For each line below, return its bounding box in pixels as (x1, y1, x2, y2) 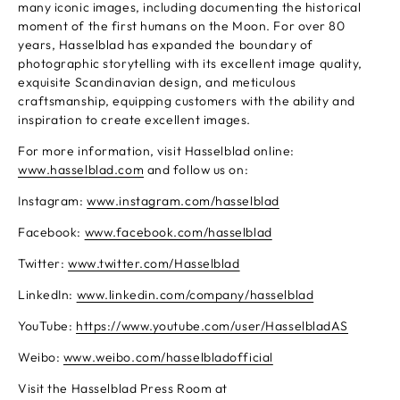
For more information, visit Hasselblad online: (18, 143, 295, 159)
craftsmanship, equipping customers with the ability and (18, 93, 355, 109)
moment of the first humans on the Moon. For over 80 (18, 18, 346, 34)
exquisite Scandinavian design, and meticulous (18, 74, 296, 90)
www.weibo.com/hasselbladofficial (62, 349, 273, 365)
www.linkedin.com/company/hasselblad (76, 287, 314, 303)
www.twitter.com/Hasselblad (68, 255, 240, 271)
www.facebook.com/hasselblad (84, 224, 272, 240)
